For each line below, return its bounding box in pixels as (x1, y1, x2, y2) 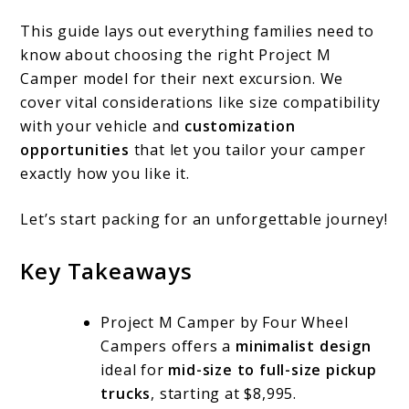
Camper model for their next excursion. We (20, 68, 344, 89)
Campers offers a (100, 335, 236, 356)
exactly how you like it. (20, 163, 190, 184)
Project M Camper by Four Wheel (100, 311, 349, 332)
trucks (100, 383, 152, 404)
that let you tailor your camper (129, 139, 366, 160)
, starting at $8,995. (151, 383, 298, 404)
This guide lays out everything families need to (20, 20, 375, 41)
